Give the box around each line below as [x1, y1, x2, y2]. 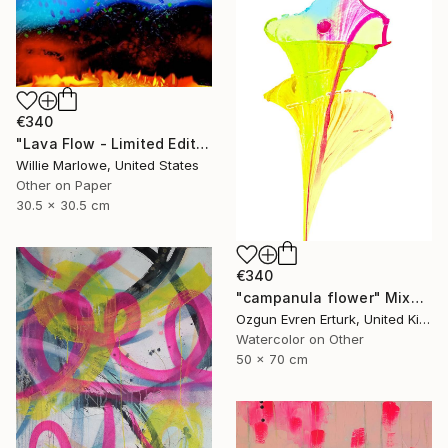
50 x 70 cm [236, 351, 308, 367]
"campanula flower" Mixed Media [410, 289, 424, 306]
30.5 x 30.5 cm [16, 197, 110, 214]
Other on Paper [16, 177, 112, 194]
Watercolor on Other [236, 331, 364, 347]
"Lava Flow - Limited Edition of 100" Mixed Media [196, 135, 210, 153]
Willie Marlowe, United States [16, 157, 199, 174]
